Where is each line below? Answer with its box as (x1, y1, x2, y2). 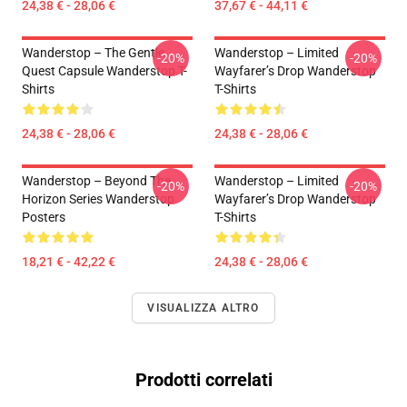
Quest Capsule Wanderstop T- (22, 64, 187, 78)
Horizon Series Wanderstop (22, 192, 174, 206)
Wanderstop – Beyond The (22, 174, 171, 188)
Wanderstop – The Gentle (22, 45, 164, 60)
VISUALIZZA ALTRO (147, 302, 260, 314)
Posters (22, 210, 65, 224)
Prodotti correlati (134, 369, 273, 391)
